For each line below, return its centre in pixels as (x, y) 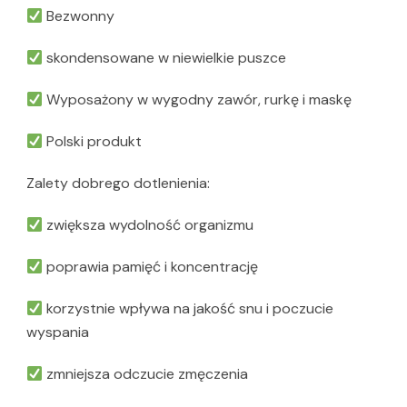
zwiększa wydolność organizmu (149, 225)
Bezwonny (79, 16)
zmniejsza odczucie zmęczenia (146, 374)
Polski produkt (93, 142)
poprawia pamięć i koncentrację (151, 267)
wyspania (58, 333)
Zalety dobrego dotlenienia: (118, 184)
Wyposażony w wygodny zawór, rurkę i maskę (198, 100)
